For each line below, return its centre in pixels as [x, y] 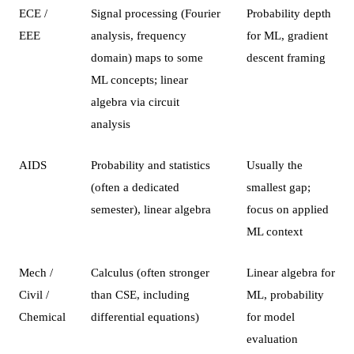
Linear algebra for [291, 272]
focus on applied [288, 209]
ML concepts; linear [139, 79]
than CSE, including [140, 294]
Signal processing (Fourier [156, 13]
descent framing [286, 57]
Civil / [34, 294]
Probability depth [289, 13]
